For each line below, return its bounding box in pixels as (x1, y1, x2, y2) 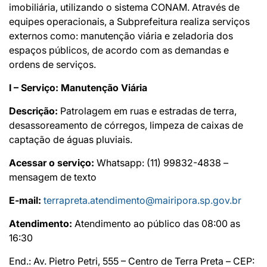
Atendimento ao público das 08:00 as (74, 217, 240, 229)
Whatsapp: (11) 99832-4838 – (97, 156, 228, 169)
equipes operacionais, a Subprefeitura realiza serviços (9, 15, 250, 27)
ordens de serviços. (9, 58, 96, 70)
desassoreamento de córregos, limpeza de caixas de (9, 119, 243, 131)
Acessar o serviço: (9, 156, 97, 169)
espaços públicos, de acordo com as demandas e (9, 44, 229, 56)
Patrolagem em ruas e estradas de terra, (60, 104, 237, 117)
